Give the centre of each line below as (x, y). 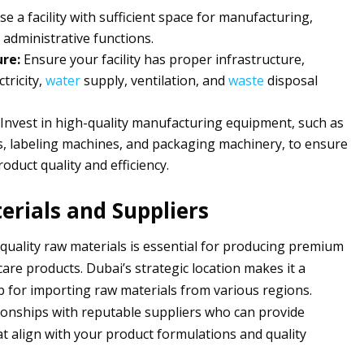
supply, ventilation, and (154, 80)
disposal (290, 80)
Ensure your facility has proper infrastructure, (162, 59)
